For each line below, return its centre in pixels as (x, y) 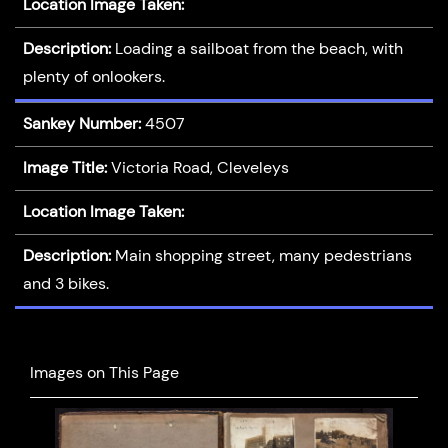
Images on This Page (104, 372)
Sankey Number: (81, 124)
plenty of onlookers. (93, 77)
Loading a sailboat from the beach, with (258, 49)
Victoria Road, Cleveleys (199, 168)
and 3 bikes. (65, 284)
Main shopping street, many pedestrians (263, 256)
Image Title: (64, 168)
